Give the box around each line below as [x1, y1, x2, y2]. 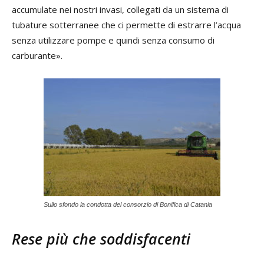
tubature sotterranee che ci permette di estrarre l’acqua [12, 18, 241, 31]
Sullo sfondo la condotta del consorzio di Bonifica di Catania [44, 200, 212, 208]
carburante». [12, 49, 62, 61]
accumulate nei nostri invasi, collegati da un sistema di [12, 3, 229, 15]
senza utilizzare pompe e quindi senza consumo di [12, 34, 214, 46]
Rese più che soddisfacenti [12, 228, 190, 249]
